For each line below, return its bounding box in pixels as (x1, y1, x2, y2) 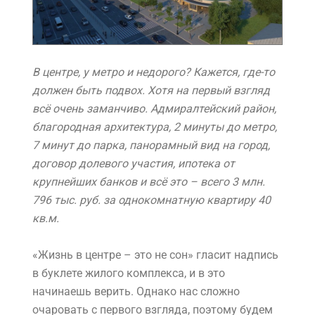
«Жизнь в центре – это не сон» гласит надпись (32, 248, 278, 262)
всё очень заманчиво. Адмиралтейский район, (32, 102, 276, 116)
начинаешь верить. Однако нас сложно (32, 285, 240, 299)
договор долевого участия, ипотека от (32, 157, 235, 171)
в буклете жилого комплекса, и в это (32, 266, 225, 281)
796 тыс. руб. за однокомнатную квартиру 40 (32, 193, 271, 207)
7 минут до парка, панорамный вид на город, (32, 139, 270, 153)
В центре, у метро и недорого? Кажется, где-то (32, 65, 275, 79)
